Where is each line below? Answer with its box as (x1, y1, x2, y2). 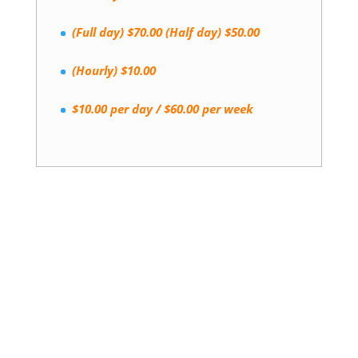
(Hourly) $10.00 (71, 62, 156, 79)
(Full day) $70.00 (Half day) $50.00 (71, 24, 260, 41)
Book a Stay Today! (53, 218, 222, 239)
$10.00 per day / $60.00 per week (71, 101, 253, 117)
